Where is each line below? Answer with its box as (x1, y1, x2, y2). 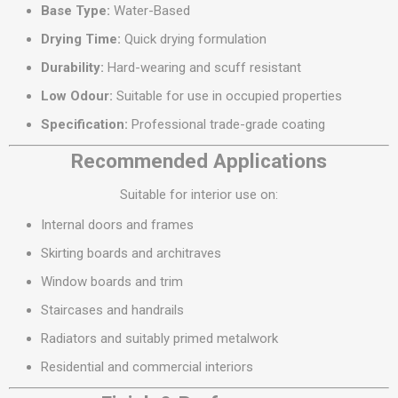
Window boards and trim (41, 274, 183, 290)
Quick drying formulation (121, 31, 267, 47)
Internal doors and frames (41, 217, 194, 233)
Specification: (41, 116, 128, 132)
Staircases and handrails (41, 302, 184, 318)
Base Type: (41, 3, 110, 19)
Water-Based (110, 3, 190, 19)
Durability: (41, 60, 104, 76)
